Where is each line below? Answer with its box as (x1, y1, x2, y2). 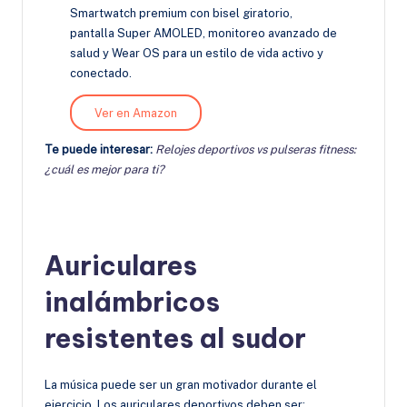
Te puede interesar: (45, 142, 155, 156)
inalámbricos (45, 284, 220, 319)
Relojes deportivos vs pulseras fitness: (155, 142, 356, 156)
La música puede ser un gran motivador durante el (45, 377, 317, 392)
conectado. (70, 66, 132, 81)
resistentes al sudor (45, 321, 306, 355)
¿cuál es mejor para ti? (45, 162, 164, 176)
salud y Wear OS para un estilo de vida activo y (70, 46, 323, 61)
